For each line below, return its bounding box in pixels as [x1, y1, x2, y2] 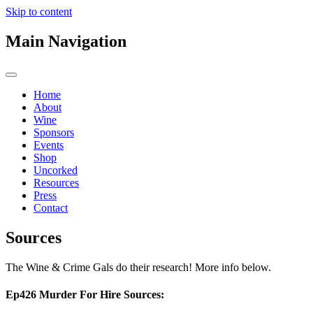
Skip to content [6, 6, 72, 17]
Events [34, 138, 64, 151]
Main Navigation [6, 31, 126, 50]
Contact [34, 201, 68, 214]
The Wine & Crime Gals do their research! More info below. [6, 261, 271, 273]
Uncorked [34, 163, 78, 176]
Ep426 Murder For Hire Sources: [6, 288, 164, 300]
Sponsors [34, 126, 74, 138]
